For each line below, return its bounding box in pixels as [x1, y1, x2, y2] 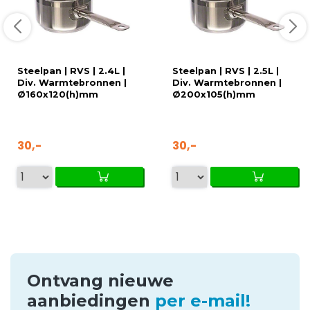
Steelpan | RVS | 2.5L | [172, 65, 279, 76]
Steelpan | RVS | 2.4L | [17, 65, 125, 76]
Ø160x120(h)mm [17, 89, 98, 100]
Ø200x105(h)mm [172, 89, 255, 100]
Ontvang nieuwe [27, 271, 174, 291]
